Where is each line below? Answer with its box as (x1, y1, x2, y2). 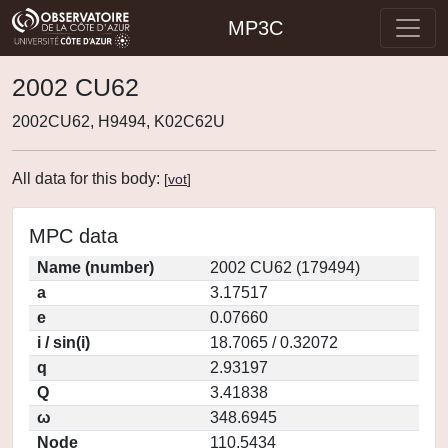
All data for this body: (12, 170, 164, 187)
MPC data (29, 225, 118, 247)
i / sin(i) (37, 334, 90, 351)
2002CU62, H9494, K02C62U (12, 113, 225, 130)
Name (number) (37, 259, 154, 276)
